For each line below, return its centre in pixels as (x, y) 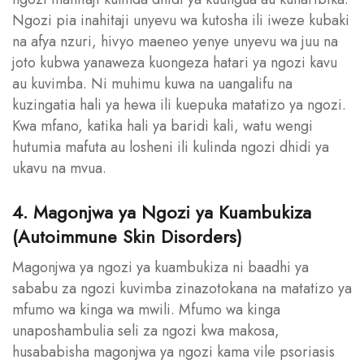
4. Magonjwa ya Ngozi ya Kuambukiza (162, 212)
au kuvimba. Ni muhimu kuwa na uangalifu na (152, 83)
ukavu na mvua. (59, 168)
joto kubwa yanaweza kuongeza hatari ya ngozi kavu (175, 62)
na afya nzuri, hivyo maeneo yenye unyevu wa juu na (175, 41)
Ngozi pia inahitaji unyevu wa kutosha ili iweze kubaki (181, 20)
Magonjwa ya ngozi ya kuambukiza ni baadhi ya (160, 267)
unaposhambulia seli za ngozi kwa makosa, (146, 330)
